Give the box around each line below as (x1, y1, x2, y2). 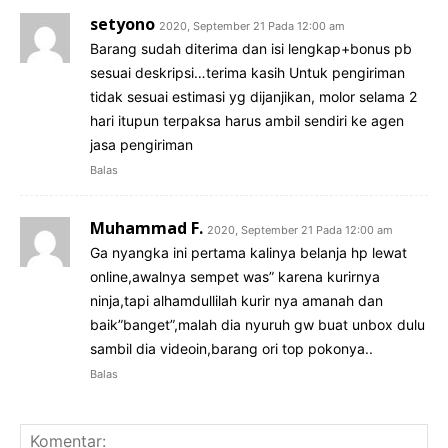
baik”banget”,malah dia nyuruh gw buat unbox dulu (90, 316, 425, 334)
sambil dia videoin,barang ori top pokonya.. (90, 340, 373, 358)
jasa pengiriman (90, 136, 193, 154)
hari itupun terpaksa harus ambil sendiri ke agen (90, 112, 404, 130)
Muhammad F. (90, 217, 203, 240)
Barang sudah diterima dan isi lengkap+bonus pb (90, 40, 412, 58)
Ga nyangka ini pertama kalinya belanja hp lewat (90, 244, 407, 262)
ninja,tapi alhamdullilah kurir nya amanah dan (90, 292, 383, 310)
